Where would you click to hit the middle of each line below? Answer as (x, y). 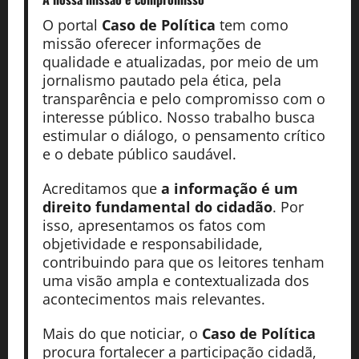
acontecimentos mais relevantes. (153, 299)
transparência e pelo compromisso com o (184, 99)
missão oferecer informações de (151, 44)
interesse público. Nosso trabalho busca (178, 117)
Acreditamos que (101, 189)
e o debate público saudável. (139, 154)
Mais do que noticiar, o (122, 334)
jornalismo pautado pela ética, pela (161, 81)
